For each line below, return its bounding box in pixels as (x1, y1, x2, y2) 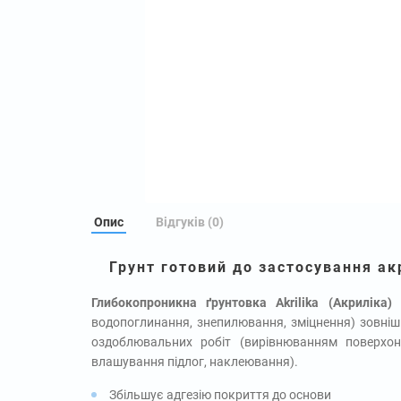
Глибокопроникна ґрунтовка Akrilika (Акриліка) (91, 294, 392, 310)
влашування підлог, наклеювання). (91, 354, 298, 369)
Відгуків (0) (156, 214, 224, 229)
